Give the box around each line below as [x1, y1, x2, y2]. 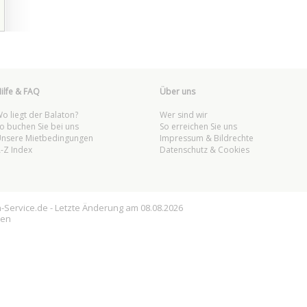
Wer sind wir [159, 109, 208, 121]
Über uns [159, 86, 195, 97]
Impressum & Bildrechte [159, 132, 254, 144]
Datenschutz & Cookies [159, 144, 249, 156]
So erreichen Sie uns [159, 121, 237, 132]
